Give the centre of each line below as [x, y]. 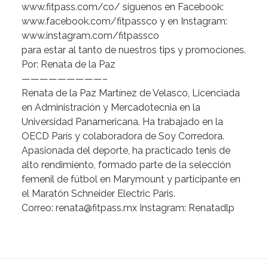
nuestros [138, 50]
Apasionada [48, 150]
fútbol [84, 179]
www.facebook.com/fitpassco [89, 21]
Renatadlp [211, 208]
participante [201, 179]
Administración [68, 107]
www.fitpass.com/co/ [71, 7]
